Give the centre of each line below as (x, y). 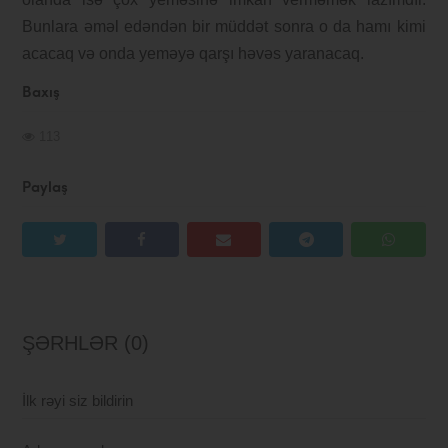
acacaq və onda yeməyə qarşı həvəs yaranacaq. (193, 54)
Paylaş (45, 189)
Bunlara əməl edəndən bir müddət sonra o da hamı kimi (224, 27)
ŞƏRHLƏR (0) (86, 343)
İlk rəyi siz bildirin (78, 401)
